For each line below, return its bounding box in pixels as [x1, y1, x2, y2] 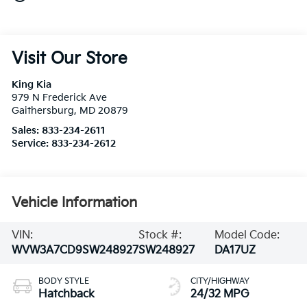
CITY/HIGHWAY [191, 276, 249, 287]
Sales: [12, 125, 42, 137]
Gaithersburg [12, 106, 75, 117]
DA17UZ [214, 243, 256, 257]
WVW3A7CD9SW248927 [12, 243, 139, 257]
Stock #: [138, 228, 182, 242]
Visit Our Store [12, 49, 128, 69]
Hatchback [38, 288, 95, 302]
